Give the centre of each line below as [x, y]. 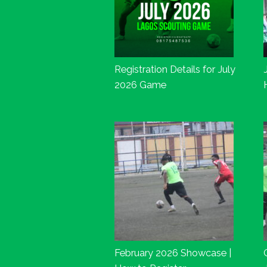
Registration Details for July [175, 69]
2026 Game [140, 85]
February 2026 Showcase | [173, 253]
